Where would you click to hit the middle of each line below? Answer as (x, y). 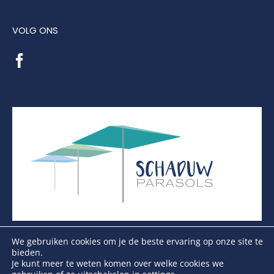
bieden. (27, 252)
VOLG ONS (35, 30)
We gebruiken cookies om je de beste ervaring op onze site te (137, 241)
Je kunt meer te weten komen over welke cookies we (118, 263)
